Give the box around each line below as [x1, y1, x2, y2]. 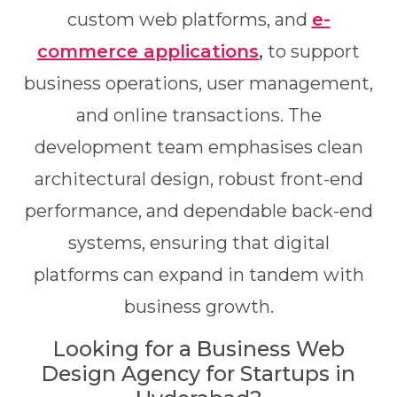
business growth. [123, 296, 274, 317]
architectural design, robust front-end [34, 168, 363, 190]
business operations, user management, [24, 73, 373, 94]
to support [263, 41, 360, 62]
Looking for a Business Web [52, 336, 345, 362]
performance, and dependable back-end [24, 200, 373, 222]
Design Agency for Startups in [42, 361, 355, 386]
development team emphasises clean [34, 136, 363, 158]
